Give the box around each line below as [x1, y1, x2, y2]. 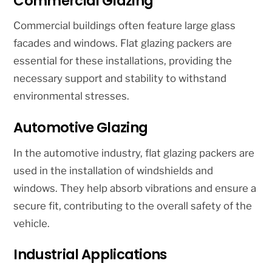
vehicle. [13, 217, 50, 229]
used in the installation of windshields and [13, 164, 214, 177]
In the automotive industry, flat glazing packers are [13, 146, 255, 159]
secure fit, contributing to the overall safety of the [13, 199, 253, 212]
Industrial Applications [13, 245, 167, 265]
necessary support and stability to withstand [13, 72, 227, 85]
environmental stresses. [13, 90, 130, 103]
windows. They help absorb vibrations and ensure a [13, 182, 257, 194]
